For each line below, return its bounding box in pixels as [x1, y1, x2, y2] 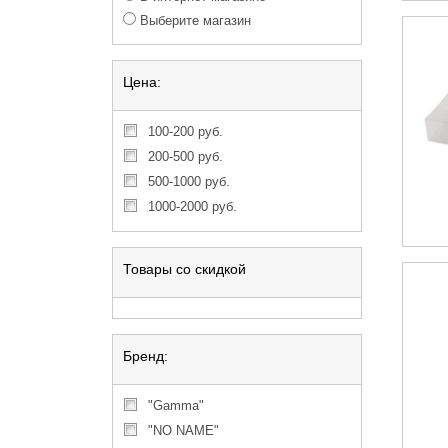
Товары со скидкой [123, 261, 246, 277]
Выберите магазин [136, 13, 251, 28]
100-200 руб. [155, 124, 223, 139]
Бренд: [123, 348, 168, 364]
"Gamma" [163, 398, 204, 413]
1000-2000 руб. [155, 199, 237, 214]
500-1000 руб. [155, 174, 230, 189]
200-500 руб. [155, 149, 223, 164]
